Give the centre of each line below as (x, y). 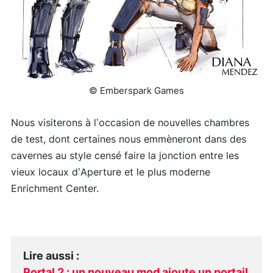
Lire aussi (48, 257)
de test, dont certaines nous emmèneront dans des (129, 140)
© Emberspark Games (136, 91)
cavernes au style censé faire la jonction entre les (125, 156)
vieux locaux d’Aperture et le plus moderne (111, 173)
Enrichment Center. (55, 189)
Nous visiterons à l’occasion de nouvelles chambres (130, 123)
